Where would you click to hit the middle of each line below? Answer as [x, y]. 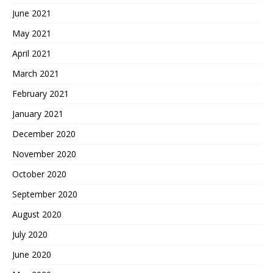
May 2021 [32, 34]
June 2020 [32, 255]
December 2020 [44, 134]
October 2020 [39, 174]
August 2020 [37, 214]
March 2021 [36, 74]
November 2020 [44, 154]
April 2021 [32, 54]
